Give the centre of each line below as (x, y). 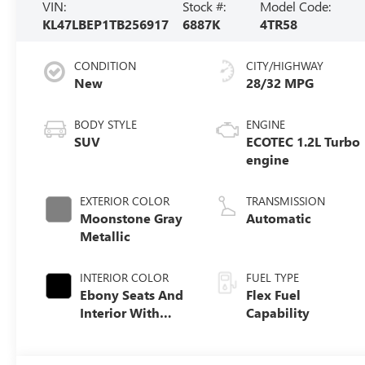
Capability (278, 312)
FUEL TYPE (273, 277)
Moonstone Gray (132, 218)
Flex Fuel (274, 294)
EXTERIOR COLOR (125, 200)
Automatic (279, 218)
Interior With (120, 312)
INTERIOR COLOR (125, 277)
